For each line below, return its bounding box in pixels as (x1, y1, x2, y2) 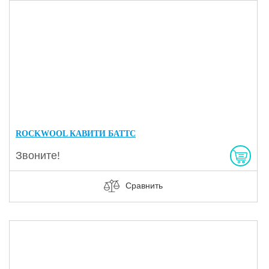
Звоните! (16, 149, 60, 162)
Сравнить (125, 180, 163, 190)
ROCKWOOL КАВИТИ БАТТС (16, 128, 136, 138)
